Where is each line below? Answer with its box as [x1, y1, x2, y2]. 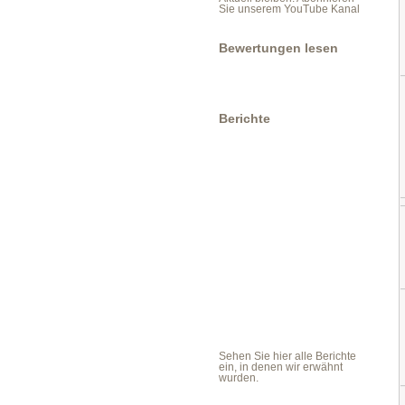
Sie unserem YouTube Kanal [219, 3, 360, 15]
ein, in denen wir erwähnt [219, 361, 343, 373]
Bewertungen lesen [219, 41, 338, 55]
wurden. [219, 372, 259, 384]
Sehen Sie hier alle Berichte [219, 350, 356, 363]
